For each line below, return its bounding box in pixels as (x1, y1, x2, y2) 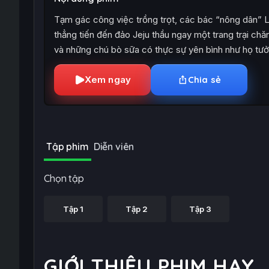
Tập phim (46, 141, 89, 153)
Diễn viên (93, 141, 134, 153)
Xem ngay (84, 74, 131, 85)
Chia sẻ (187, 74, 222, 85)
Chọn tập (44, 172, 84, 184)
